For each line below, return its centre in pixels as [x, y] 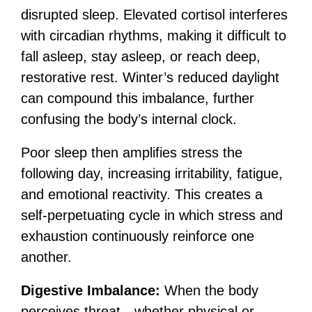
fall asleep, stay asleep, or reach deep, [141, 56]
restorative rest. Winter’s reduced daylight [150, 77]
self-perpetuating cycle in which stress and [152, 215]
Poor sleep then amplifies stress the [132, 153]
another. [46, 257]
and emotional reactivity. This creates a [142, 194]
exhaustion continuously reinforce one [138, 236]
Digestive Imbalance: [93, 290]
